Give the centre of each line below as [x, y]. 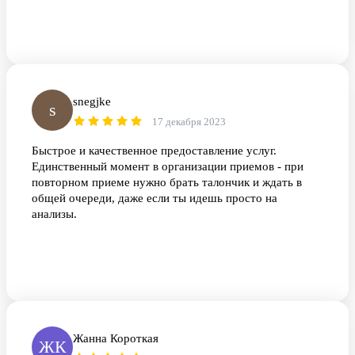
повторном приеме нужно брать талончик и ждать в [167, 183]
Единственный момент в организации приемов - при [168, 167]
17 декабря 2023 [189, 122]
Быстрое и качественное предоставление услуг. [154, 151]
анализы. [54, 214]
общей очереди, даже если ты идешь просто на [155, 198]
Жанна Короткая [116, 339]
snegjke [92, 102]
